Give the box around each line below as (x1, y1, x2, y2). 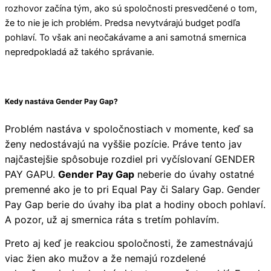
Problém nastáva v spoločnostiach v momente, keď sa (5, 122, 253, 135)
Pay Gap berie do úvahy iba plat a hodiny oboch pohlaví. (5, 198, 266, 211)
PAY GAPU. (5, 168, 58, 180)
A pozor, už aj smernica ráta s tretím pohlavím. (5, 213, 219, 226)
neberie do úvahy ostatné (134, 168, 254, 180)
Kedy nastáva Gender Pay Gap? (5, 97, 118, 106)
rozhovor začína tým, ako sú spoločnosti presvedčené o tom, (5, 2, 257, 14)
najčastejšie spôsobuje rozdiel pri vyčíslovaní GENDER (5, 152, 255, 165)
